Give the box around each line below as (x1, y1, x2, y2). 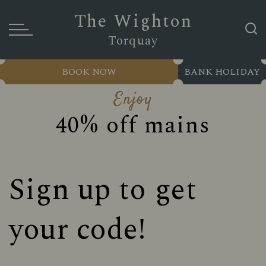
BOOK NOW (62, 65, 116, 79)
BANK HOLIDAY (184, 65, 260, 79)
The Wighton (74, 8, 192, 35)
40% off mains (55, 109, 211, 143)
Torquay (108, 31, 158, 50)
